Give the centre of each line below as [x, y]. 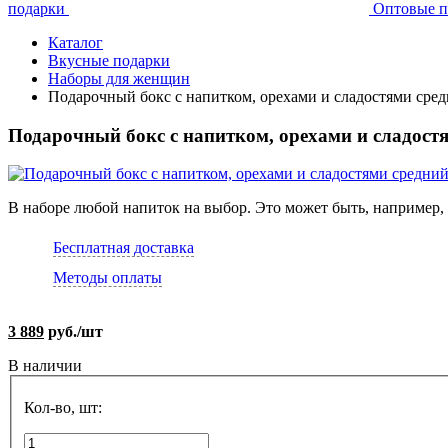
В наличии [45, 366]
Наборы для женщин [119, 78]
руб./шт [73, 332]
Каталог [75, 42]
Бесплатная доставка [123, 248]
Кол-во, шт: [63, 408]
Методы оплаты [107, 278]
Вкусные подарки [109, 60]
